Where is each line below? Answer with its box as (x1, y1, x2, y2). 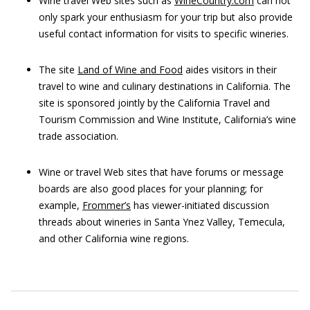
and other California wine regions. (39, 232, 189, 245)
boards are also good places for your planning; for (39, 182, 263, 195)
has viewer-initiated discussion (131, 199, 269, 212)
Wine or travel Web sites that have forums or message (39, 165, 284, 179)
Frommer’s (82, 199, 131, 212)
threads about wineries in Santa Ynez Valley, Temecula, (39, 215, 285, 228)
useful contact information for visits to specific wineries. (39, 27, 289, 40)
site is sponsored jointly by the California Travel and (39, 96, 270, 109)
